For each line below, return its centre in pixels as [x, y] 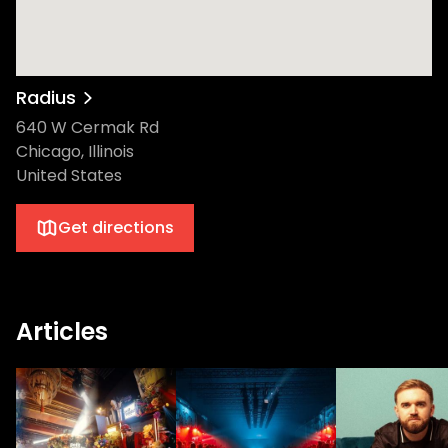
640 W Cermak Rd [87, 127]
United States [69, 175]
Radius [46, 97]
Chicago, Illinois [75, 151]
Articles [62, 331]
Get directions [116, 227]
